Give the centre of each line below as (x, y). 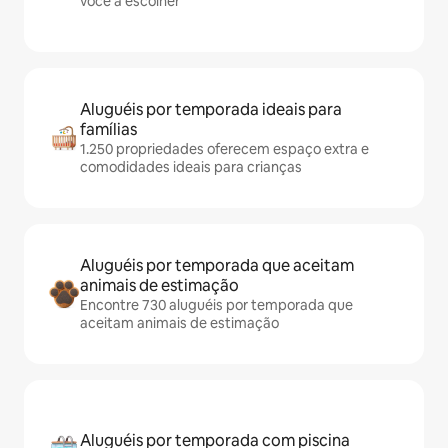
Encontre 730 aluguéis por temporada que (216, 305)
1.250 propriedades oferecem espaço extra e (224, 149)
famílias (108, 129)
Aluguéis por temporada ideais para (211, 109)
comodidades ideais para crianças (191, 167)
